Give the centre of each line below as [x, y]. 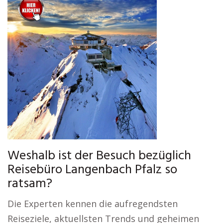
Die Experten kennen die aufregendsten [93, 204]
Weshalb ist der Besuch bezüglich [99, 156]
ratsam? [30, 184]
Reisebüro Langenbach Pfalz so [92, 170]
